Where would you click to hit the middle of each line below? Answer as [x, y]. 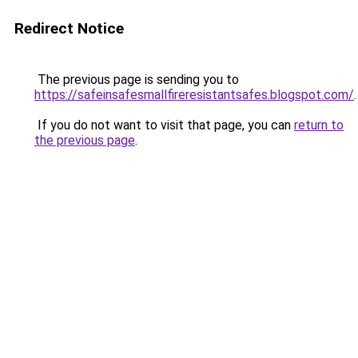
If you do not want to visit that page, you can [164, 125]
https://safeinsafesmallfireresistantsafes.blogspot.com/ [194, 95]
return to [319, 125]
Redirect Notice [69, 28]
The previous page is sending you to [137, 80]
